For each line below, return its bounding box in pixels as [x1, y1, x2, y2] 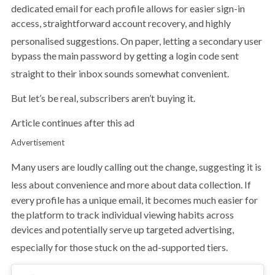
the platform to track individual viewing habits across [11, 208, 234, 220]
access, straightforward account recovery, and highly [11, 17, 231, 29]
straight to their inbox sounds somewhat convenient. [11, 68, 229, 80]
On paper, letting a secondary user [118, 35, 262, 47]
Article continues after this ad [11, 117, 134, 129]
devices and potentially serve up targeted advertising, [11, 223, 234, 235]
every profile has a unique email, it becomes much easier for [11, 193, 258, 206]
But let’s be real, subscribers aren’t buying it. [11, 92, 195, 104]
